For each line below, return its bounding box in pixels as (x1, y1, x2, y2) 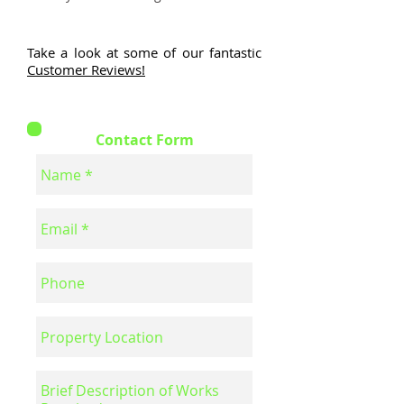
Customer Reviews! (27, 60, 145, 78)
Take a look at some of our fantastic (27, 43, 262, 61)
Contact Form (95, 130, 194, 150)
